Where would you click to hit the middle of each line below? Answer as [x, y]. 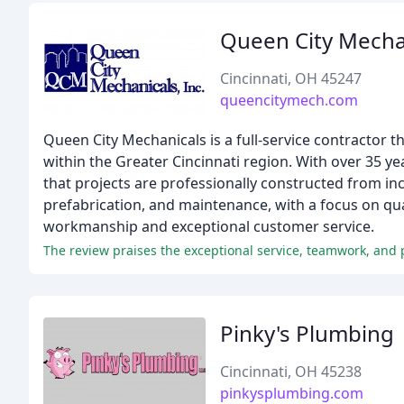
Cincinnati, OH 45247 [291, 78]
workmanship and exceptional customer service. [209, 226]
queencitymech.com [289, 100]
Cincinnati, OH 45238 [291, 372]
